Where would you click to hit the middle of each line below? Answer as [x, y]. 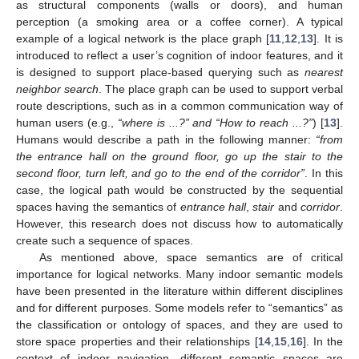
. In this [324, 173]
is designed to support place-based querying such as [160, 72]
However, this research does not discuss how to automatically [179, 223]
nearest [324, 72]
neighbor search [57, 89]
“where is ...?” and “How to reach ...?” [215, 122]
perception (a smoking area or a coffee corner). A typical [179, 21]
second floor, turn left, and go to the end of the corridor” [161, 173]
